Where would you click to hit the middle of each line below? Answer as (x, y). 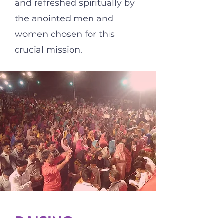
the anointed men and (64, 18)
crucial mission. (48, 50)
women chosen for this (65, 34)
